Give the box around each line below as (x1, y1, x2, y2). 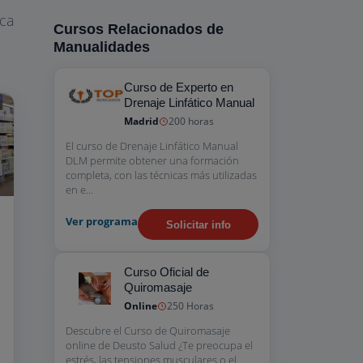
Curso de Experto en (124, 80, 233, 94)
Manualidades (53, 39, 150, 55)
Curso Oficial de (124, 265, 209, 279)
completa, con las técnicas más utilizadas (66, 168, 257, 182)
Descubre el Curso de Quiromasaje (66, 323, 230, 338)
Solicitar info (165, 218, 231, 231)
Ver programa (66, 213, 138, 228)
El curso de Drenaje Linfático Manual (66, 139, 238, 153)
